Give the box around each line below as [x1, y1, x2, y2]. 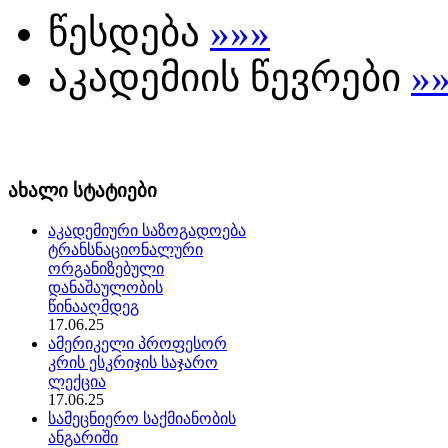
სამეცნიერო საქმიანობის [48, 409, 236, 427]
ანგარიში [48, 428, 118, 446]
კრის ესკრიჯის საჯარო [48, 353, 218, 371]
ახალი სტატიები [8, 180, 157, 202]
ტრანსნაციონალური [48, 240, 203, 258]
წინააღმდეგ [48, 297, 139, 315]
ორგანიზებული [48, 259, 164, 277]
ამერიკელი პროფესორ [48, 334, 227, 352]
